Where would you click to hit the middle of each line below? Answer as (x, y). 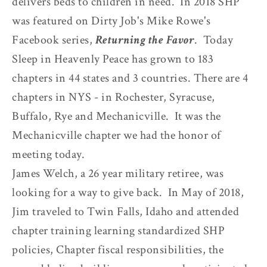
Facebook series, (54, 40)
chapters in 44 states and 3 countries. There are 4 (130, 78)
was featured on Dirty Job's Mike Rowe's (111, 21)
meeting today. (48, 154)
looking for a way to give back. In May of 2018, (128, 192)
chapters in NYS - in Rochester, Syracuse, (114, 97)
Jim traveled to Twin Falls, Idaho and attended (125, 211)
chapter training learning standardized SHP (118, 230)
